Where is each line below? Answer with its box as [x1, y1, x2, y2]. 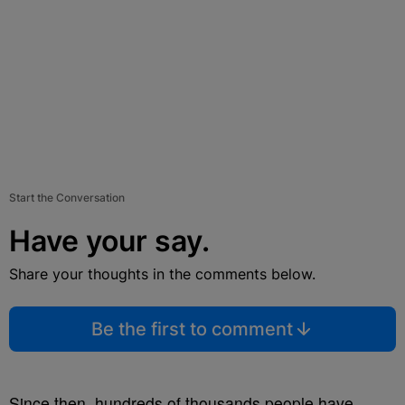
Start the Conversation [9, 191, 125, 204]
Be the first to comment [90, 318, 293, 340]
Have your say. [9, 223, 210, 259]
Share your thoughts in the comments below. [9, 265, 316, 283]
